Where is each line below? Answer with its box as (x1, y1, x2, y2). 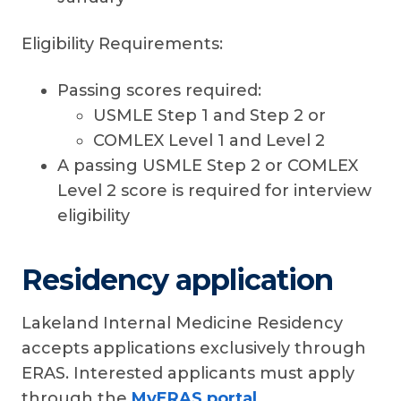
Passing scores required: (57, 81, 261, 100)
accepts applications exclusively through (21, 338, 366, 358)
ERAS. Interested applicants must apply (21, 363, 354, 383)
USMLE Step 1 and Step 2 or (93, 106, 326, 125)
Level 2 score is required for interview (57, 181, 371, 200)
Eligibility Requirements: (21, 34, 223, 54)
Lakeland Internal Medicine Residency (21, 313, 343, 333)
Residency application (21, 262, 333, 297)
